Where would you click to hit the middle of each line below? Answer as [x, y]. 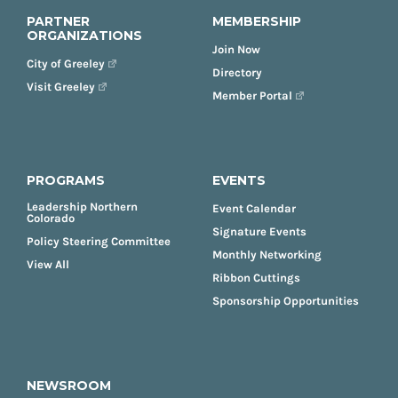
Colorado [51, 218]
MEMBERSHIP [257, 21]
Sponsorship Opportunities [286, 300]
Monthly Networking [267, 254]
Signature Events [259, 231]
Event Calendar [254, 208]
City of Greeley [66, 63]
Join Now [236, 49]
